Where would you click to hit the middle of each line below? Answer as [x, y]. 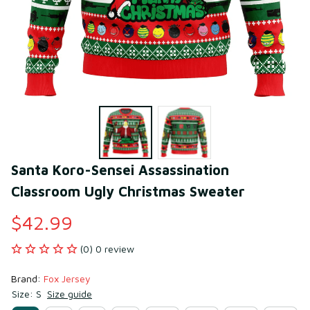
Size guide [70, 293]
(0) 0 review [107, 248]
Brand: [27, 278]
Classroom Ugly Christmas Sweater [128, 191]
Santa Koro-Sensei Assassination [120, 170]
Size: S [27, 293]
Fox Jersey [67, 278]
